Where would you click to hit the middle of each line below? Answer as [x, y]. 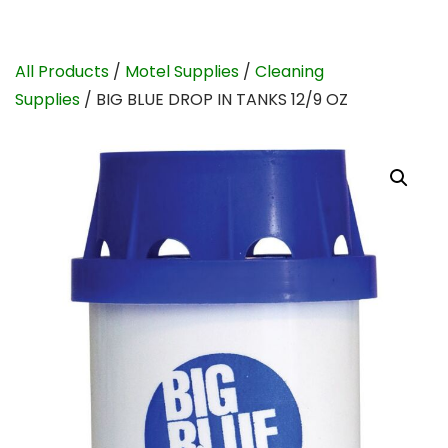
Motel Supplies [182, 71]
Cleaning [289, 71]
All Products [62, 71]
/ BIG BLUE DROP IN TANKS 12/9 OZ [214, 99]
